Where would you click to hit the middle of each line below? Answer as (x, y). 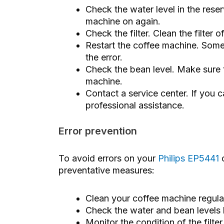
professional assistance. (135, 105)
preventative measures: (106, 170)
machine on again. (123, 21)
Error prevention (98, 131)
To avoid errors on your (108, 158)
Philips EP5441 (188, 158)
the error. (104, 57)
